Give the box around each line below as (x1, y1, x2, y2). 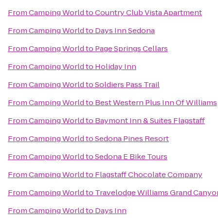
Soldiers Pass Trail (95, 79, 160, 90)
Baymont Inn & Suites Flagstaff (95, 115, 205, 126)
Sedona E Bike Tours (95, 151, 167, 162)
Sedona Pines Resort (95, 133, 169, 144)
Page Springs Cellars (95, 43, 168, 54)
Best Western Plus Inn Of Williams (95, 97, 217, 108)
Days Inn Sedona (95, 25, 155, 36)
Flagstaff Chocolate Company (95, 169, 202, 180)
